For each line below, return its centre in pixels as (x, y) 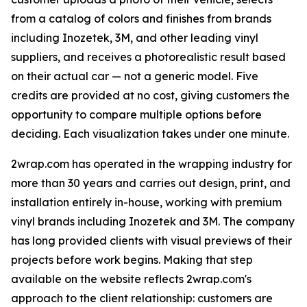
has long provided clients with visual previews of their (151, 241)
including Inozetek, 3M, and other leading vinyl (135, 38)
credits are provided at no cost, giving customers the (150, 96)
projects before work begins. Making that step (132, 260)
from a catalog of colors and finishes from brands (141, 19)
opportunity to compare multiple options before (136, 115)
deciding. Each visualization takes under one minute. (150, 134)
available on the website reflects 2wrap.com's (131, 279)
